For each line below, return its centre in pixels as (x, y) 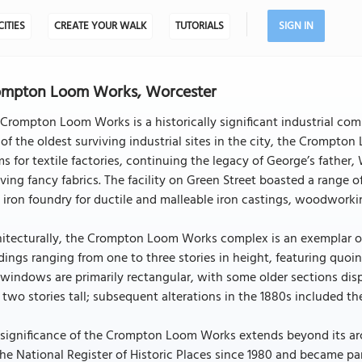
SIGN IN (296, 26)
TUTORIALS (199, 26)
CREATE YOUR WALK (100, 26)
